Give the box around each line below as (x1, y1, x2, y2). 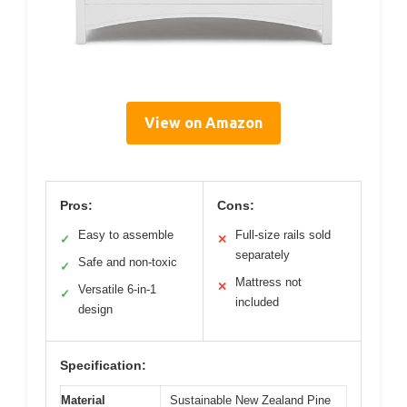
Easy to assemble (78, 228, 174, 243)
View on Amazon (144, 114, 263, 132)
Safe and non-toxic (78, 255, 177, 270)
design (78, 303, 113, 317)
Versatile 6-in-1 (78, 283, 156, 297)
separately (235, 248, 290, 263)
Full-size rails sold (235, 228, 331, 243)
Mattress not (235, 275, 302, 290)
